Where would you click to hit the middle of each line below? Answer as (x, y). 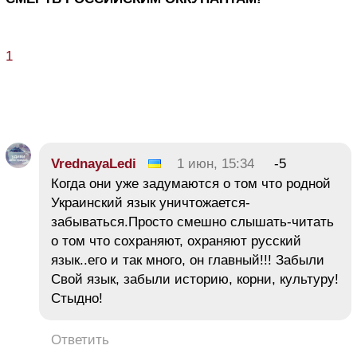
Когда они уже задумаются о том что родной (191, 183)
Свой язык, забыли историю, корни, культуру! (195, 279)
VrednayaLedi (94, 163)
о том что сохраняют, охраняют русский (176, 241)
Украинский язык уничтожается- (151, 202)
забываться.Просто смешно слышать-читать (192, 222)
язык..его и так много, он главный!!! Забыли (188, 260)
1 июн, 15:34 (216, 163)
